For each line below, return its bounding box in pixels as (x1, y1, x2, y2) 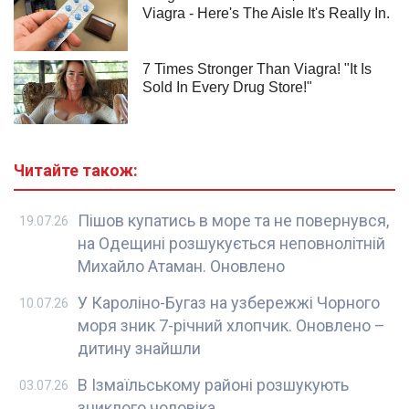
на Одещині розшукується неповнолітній (78, 234, 385, 254)
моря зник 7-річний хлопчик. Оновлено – (78, 316, 385, 336)
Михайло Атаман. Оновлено (78, 257, 285, 277)
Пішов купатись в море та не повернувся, (78, 211, 389, 231)
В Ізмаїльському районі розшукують (78, 375, 349, 395)
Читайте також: (14, 161, 138, 181)
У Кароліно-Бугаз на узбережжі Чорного (78, 293, 380, 313)
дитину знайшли (78, 339, 201, 359)
